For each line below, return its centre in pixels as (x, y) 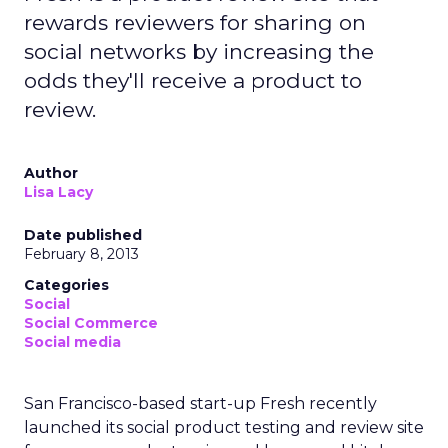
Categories (66, 285)
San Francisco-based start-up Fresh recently (200, 403)
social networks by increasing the (199, 51)
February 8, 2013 (81, 254)
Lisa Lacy (58, 192)
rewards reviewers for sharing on (195, 22)
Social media (72, 342)
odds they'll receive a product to (193, 80)
